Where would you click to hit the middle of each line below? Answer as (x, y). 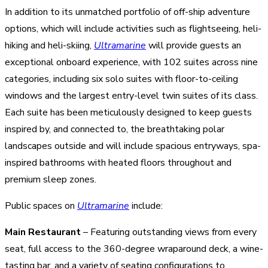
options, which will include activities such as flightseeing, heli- (133, 28)
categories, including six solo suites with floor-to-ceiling (121, 79)
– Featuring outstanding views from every (169, 232)
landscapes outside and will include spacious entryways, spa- (133, 146)
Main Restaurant (43, 232)
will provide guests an (194, 45)
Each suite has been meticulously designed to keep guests (128, 112)
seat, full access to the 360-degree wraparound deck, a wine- (134, 249)
